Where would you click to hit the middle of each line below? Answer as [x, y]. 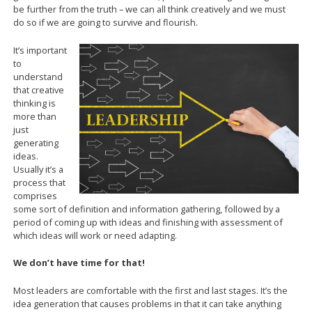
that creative [39, 89]
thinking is [35, 103]
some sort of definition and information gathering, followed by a [147, 209]
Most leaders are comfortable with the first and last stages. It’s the [151, 290]
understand [38, 76]
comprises [36, 195]
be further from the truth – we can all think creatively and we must [150, 9]
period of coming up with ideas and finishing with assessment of [148, 222]
